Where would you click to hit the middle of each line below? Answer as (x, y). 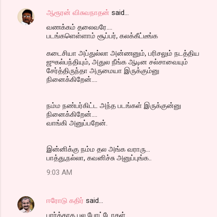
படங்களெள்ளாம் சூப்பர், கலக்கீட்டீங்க (102, 36)
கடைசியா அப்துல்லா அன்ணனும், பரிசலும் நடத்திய (123, 54)
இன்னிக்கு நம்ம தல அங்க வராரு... (98, 149)
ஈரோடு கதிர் (65, 201)
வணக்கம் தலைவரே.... (79, 27)
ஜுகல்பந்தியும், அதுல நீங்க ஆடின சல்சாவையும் (117, 62)
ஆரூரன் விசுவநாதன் (78, 13)
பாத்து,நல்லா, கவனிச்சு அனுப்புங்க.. (99, 158)
